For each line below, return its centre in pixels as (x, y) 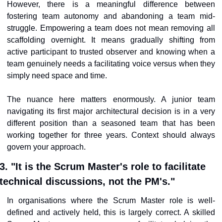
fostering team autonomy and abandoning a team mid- (111, 16)
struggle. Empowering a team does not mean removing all (111, 28)
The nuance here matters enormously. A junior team (111, 100)
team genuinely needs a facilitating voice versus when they (111, 64)
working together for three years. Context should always (111, 135)
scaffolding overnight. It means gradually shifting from (111, 40)
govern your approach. (46, 147)
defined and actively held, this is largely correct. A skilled (111, 213)
